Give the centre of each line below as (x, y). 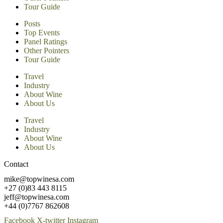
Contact (16, 164)
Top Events (42, 33)
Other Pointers (47, 51)
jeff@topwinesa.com (37, 197)
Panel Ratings (46, 42)
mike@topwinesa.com (39, 179)
